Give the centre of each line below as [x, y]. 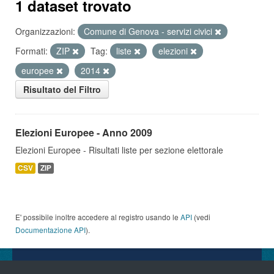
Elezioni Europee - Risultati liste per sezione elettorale [119, 150]
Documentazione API [50, 230]
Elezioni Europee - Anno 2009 [84, 132]
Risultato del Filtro [62, 89]
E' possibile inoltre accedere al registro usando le [98, 217]
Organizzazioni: [45, 31]
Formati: [31, 51]
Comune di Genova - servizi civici [149, 31]
